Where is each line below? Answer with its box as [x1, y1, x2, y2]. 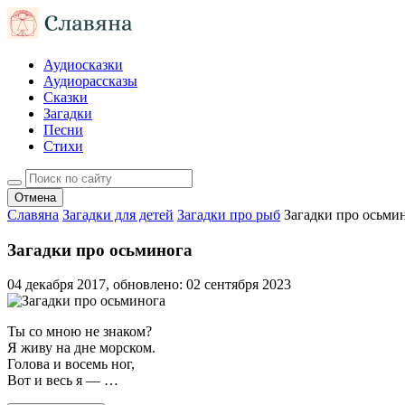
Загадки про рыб [177, 207, 280, 222]
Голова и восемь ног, [7, 356, 135, 372]
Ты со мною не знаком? [7, 324, 152, 340]
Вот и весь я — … [7, 372, 118, 389]
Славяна [7, 207, 59, 222]
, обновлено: [106, 277, 186, 293]
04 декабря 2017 [7, 277, 106, 293]
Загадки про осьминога [7, 240, 193, 259]
